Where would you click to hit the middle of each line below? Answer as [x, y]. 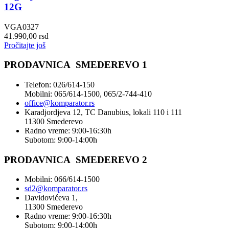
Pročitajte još [25, 45]
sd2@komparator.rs [56, 189]
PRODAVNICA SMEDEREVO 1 [76, 65]
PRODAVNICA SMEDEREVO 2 [76, 159]
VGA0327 [21, 27]
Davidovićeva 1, [51, 198]
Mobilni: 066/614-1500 [62, 179]
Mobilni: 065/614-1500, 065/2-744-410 [88, 94]
